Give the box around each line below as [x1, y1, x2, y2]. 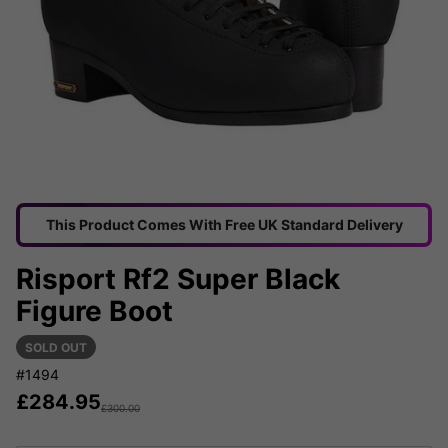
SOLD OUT [25, 340, 87, 356]
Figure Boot [16, 294, 173, 329]
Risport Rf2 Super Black [16, 262, 340, 297]
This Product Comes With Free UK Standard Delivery [45, 216, 403, 234]
